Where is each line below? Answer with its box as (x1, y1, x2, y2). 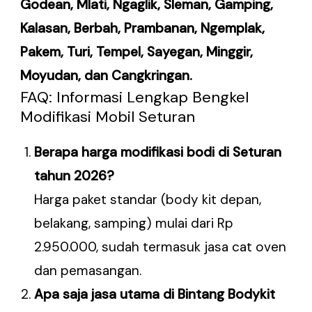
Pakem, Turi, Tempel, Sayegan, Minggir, (20, 43, 253, 61)
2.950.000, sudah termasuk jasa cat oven (34, 238, 287, 256)
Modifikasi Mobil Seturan (20, 107, 196, 127)
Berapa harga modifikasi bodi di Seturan (34, 143, 282, 162)
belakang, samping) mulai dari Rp (34, 214, 234, 233)
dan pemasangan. (34, 262, 142, 280)
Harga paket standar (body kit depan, (34, 191, 262, 209)
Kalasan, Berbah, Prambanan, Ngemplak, (20, 19, 265, 38)
